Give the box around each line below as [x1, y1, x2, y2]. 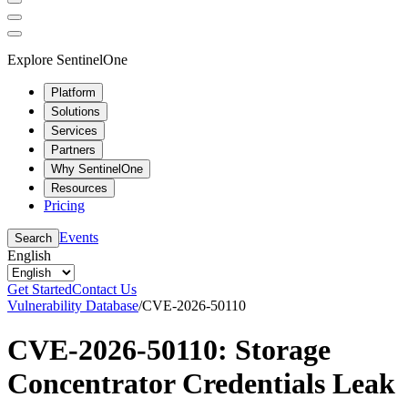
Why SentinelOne [51, 161, 143, 176]
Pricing [44, 197, 85, 213]
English [7, 247, 51, 263]
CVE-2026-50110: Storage [7, 332, 331, 366]
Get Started [7, 280, 72, 297]
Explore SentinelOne [7, 51, 127, 67]
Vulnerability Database [7, 297, 138, 313]
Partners [51, 142, 96, 157]
